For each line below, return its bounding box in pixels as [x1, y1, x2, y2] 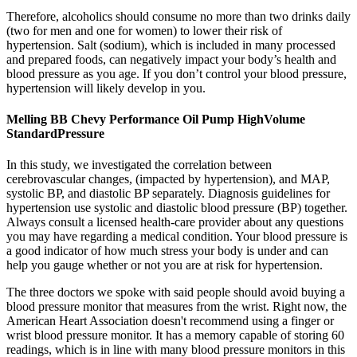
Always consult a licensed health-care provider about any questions [6, 215, 343, 229]
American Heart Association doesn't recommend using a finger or [6, 314, 334, 328]
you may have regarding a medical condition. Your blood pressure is [6, 229, 347, 244]
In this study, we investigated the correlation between [6, 158, 272, 172]
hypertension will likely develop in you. [6, 80, 206, 95]
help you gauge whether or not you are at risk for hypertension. [6, 258, 323, 273]
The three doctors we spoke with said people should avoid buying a [6, 285, 345, 300]
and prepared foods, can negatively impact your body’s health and [6, 52, 336, 66]
